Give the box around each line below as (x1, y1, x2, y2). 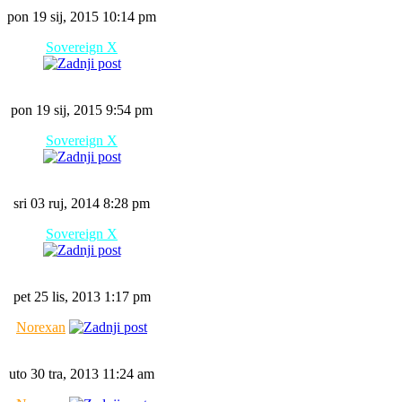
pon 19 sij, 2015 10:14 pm (7, 9, 156, 24)
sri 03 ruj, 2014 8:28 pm (13, 196, 150, 211)
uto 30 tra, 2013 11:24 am (9, 366, 154, 381)
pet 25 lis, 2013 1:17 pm (13, 289, 151, 304)
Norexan (16, 319, 66, 335)
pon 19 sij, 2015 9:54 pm (11, 102, 153, 118)
